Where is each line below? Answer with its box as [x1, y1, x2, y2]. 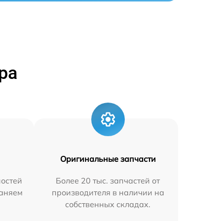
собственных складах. [65, 199, 151, 209]
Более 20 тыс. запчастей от [56, 176, 160, 185]
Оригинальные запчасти [60, 154, 156, 164]
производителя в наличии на [51, 187, 164, 197]
